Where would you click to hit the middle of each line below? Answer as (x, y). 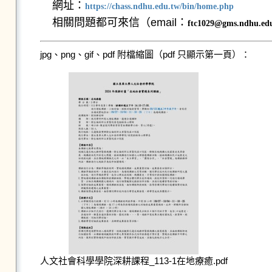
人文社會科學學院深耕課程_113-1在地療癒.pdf (134, 261)
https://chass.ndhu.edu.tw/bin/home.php (159, 7)
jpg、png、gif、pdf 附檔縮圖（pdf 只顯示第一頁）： (145, 55)
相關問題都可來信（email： (120, 23)
